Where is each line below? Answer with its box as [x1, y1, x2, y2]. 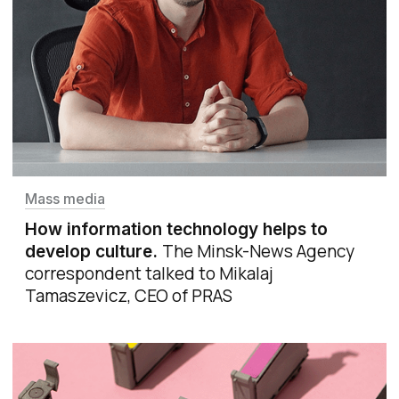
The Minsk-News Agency [162, 239, 354, 263]
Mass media [25, 189, 105, 208]
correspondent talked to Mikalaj [25, 261, 273, 285]
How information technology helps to [25, 218, 328, 240]
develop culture [25, 240, 152, 262]
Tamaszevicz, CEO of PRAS [25, 283, 232, 307]
